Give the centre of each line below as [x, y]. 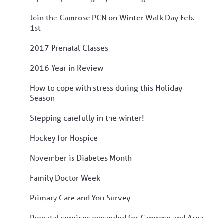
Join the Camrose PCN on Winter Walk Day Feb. [112, 17]
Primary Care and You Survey [80, 197]
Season [42, 97]
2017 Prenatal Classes [69, 47]
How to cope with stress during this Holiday [106, 87]
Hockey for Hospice [64, 137]
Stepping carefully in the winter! [87, 117]
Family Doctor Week [65, 177]
